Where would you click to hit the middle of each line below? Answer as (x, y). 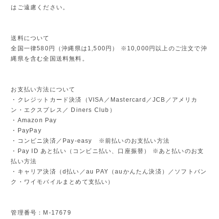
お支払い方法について (43, 89)
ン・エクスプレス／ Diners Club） (63, 110)
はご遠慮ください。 (40, 7)
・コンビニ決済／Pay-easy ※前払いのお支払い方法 (90, 141)
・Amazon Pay (34, 120)
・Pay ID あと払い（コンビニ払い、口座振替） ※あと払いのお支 (108, 151)
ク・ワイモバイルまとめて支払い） (63, 182)
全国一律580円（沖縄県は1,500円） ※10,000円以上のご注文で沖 (109, 48)
